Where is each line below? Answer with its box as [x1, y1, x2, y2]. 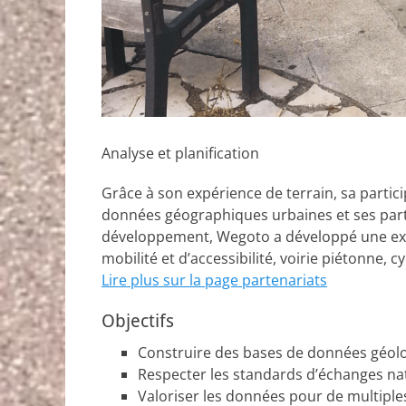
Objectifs [101, 309, 174, 332]
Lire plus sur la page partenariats [101, 269, 327, 290]
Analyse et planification [101, 142, 259, 163]
